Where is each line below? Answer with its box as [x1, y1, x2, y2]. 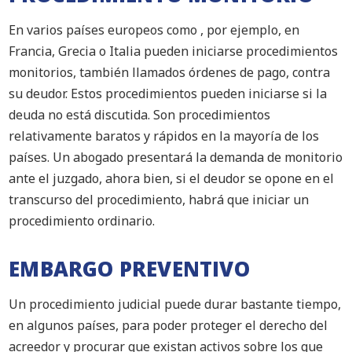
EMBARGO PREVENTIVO [9, 255, 250, 283]
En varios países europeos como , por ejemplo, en [9, 21, 300, 38]
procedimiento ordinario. [9, 212, 156, 229]
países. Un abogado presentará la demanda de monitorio [9, 148, 343, 166]
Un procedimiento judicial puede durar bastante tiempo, [9, 295, 342, 313]
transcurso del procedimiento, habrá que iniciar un [9, 191, 310, 208]
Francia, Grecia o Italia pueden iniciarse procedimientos [9, 42, 339, 60]
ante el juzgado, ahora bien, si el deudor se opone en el [9, 170, 335, 187]
